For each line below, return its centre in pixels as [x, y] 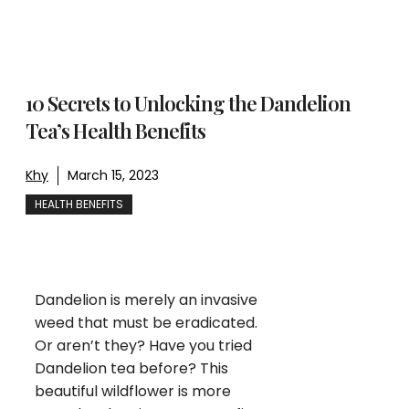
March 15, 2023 [113, 176]
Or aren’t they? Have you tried [143, 346]
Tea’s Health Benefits [115, 131]
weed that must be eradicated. [146, 323]
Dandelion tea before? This [131, 369]
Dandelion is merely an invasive [146, 300]
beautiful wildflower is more [133, 392]
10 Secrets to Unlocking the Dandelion [188, 104]
